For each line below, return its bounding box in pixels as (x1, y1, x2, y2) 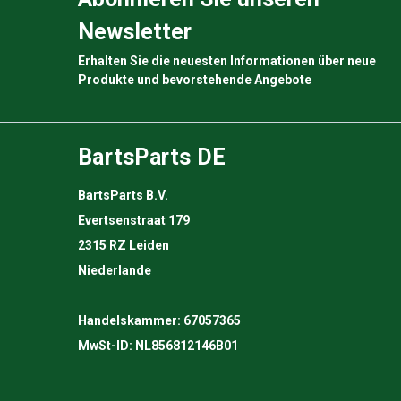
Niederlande (78, 262, 151, 277)
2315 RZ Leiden (78, 237, 169, 252)
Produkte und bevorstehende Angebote (78, 72, 311, 87)
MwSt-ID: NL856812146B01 (78, 337, 238, 353)
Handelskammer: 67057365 (78, 312, 241, 328)
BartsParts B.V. (78, 187, 168, 202)
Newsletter (78, 18, 192, 45)
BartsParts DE (78, 143, 226, 170)
